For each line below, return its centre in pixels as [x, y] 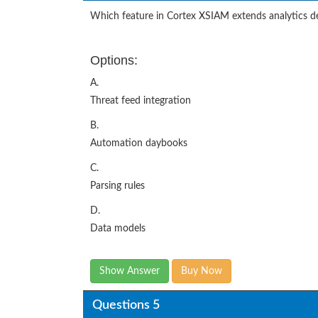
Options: [114, 61]
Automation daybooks [139, 144]
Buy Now [202, 272]
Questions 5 [126, 305]
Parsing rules [117, 186]
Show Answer [130, 272]
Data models [118, 229]
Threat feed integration [141, 101]
